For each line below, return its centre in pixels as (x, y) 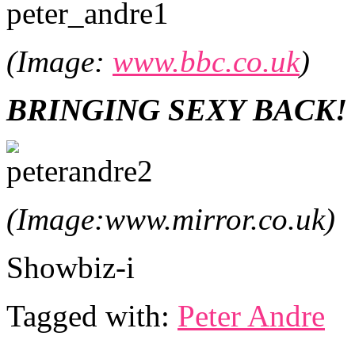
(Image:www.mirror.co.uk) (171, 219)
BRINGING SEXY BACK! (177, 110)
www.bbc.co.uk (206, 62)
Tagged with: (92, 316)
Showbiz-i (71, 268)
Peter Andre (251, 316)
